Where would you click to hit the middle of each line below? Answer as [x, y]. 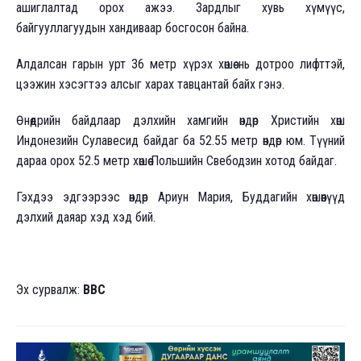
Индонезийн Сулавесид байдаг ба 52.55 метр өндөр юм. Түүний [180, 141]
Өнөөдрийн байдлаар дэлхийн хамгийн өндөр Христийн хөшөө [180, 120]
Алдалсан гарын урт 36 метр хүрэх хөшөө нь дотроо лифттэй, [180, 64]
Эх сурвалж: [50, 290]
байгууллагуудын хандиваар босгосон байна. [133, 28]
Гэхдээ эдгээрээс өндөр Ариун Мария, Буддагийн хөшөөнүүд [180, 197]
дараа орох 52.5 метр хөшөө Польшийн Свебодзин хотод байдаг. [176, 161]
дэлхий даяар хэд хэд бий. [86, 217]
